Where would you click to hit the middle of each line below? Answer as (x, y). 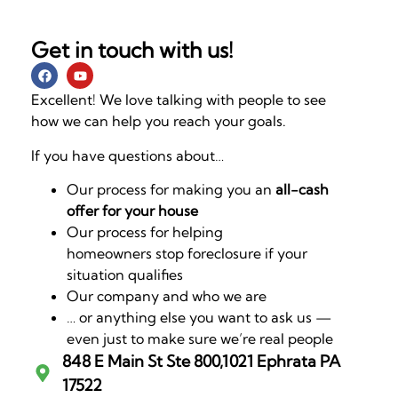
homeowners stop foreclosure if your (187, 253)
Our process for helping (145, 231)
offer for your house (132, 210)
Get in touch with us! (132, 50)
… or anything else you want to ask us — (199, 317)
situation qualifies (125, 274)
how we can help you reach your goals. (159, 121)
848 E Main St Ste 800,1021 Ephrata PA (201, 361)
